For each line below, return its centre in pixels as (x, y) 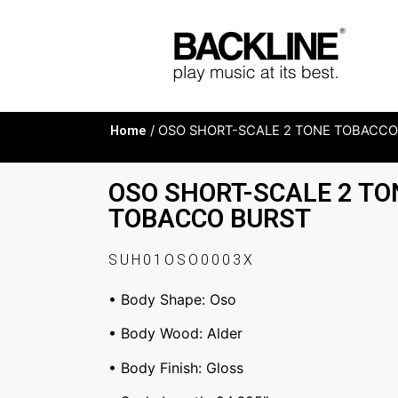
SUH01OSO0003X (182, 259)
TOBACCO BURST (210, 218)
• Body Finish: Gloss (176, 367)
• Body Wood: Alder (175, 334)
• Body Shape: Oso (172, 299)
